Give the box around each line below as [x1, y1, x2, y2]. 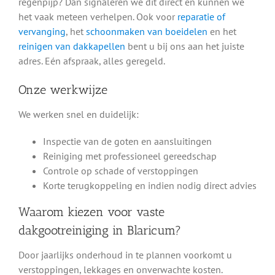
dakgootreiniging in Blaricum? [18, 222, 181, 238]
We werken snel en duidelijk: [18, 107, 139, 120]
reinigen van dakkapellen [18, 39, 125, 52]
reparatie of [177, 10, 225, 23]
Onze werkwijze [18, 82, 107, 97]
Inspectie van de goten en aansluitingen [42, 134, 212, 147]
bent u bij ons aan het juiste [125, 39, 244, 52]
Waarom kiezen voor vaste [18, 204, 165, 219]
